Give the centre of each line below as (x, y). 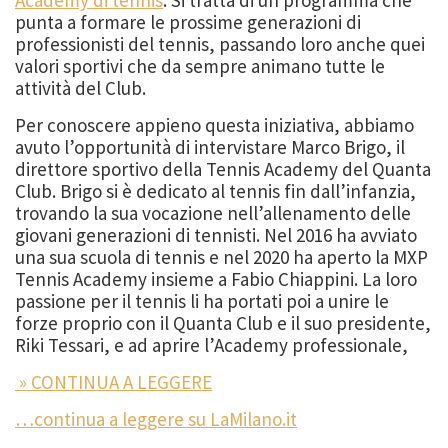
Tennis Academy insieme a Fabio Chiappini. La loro (216, 278)
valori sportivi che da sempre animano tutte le (200, 65)
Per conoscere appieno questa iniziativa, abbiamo (214, 124)
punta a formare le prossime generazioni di (188, 21)
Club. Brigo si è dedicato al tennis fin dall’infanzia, (215, 190)
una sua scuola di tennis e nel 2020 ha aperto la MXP (221, 256)
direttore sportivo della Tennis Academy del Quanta (223, 168)
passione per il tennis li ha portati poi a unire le (202, 300)
